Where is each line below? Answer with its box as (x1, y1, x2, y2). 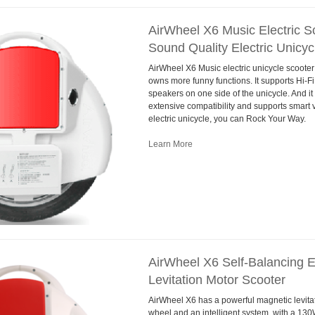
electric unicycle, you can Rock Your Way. (148, 113, 306, 124)
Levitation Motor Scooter (148, 273, 285, 288)
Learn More (148, 139, 193, 149)
